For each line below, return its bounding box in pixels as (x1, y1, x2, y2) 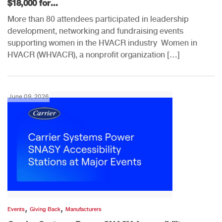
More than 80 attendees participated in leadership (7, 14, 189, 24)
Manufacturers (65, 206, 102, 213)
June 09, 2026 (8, 92, 49, 100)
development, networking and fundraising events (7, 26, 183, 36)
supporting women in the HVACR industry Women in (7, 38, 197, 48)
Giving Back (30, 206, 60, 213)
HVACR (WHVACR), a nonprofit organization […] (7, 50, 180, 59)
